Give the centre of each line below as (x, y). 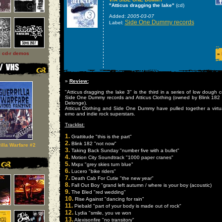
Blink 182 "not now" (93, 143)
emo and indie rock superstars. (100, 114)
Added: (118, 16)
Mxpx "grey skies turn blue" (101, 164)
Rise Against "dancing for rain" (109, 199)
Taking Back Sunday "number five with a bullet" (124, 150)
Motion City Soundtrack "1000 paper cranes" (121, 157)
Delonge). (76, 103)
